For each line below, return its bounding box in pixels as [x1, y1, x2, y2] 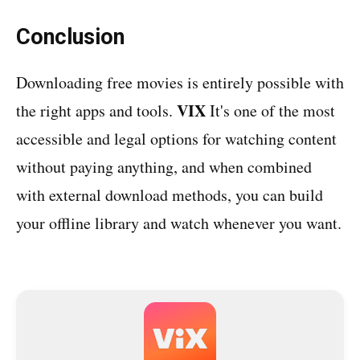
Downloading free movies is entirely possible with [16, 72, 344, 93]
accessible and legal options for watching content [16, 128, 337, 149]
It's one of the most [206, 100, 335, 121]
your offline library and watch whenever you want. [16, 212, 342, 234]
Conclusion [16, 24, 125, 50]
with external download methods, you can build [16, 184, 323, 206]
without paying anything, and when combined [16, 156, 312, 178]
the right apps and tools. [16, 100, 177, 121]
